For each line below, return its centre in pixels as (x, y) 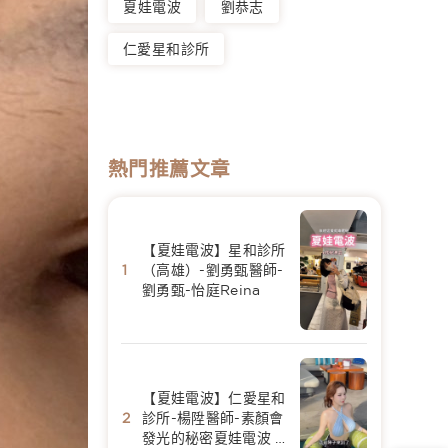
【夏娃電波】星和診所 (214, 250)
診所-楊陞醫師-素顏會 (212, 417)
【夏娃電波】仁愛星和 (214, 397)
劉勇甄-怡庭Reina (201, 290)
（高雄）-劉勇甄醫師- (212, 270)
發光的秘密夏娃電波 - (211, 437)
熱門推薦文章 (169, 168)
